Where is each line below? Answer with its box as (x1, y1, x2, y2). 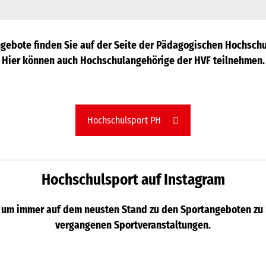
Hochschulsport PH (87, 115, 161, 126)
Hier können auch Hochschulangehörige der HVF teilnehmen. (1, 55, 265, 68)
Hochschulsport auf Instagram (41, 171, 225, 189)
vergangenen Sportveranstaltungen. (55, 219, 211, 232)
